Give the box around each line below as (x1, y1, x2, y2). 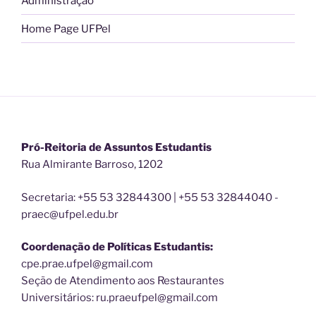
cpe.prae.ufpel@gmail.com (21, 257, 153, 271)
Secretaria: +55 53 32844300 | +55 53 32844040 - (21, 190, 279, 204)
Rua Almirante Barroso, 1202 (21, 158, 163, 171)
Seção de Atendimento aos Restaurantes (21, 274, 224, 288)
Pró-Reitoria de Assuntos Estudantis (21, 141, 212, 154)
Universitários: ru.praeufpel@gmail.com (21, 291, 218, 305)
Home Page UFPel (21, 22, 111, 35)
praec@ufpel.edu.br (21, 207, 119, 221)
